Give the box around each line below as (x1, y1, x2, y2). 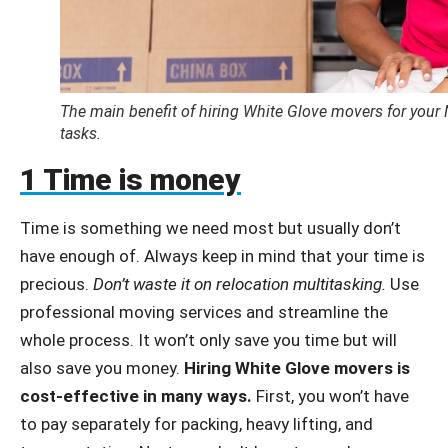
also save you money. (20, 357, 184, 378)
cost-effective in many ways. (20, 385, 252, 406)
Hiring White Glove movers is (184, 357, 410, 378)
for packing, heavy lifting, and (150, 413, 373, 434)
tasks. (60, 123, 101, 143)
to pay (20, 413, 71, 434)
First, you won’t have (252, 385, 409, 406)
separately (71, 413, 150, 434)
